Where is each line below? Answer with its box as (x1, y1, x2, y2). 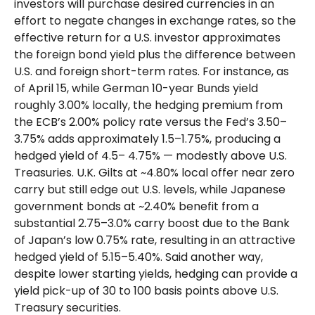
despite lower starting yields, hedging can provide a (14, 265, 297, 282)
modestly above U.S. (173, 147, 287, 164)
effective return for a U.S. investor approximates (14, 29, 281, 46)
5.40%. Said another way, (128, 248, 263, 265)
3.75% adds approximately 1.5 (14, 130, 174, 147)
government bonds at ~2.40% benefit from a (14, 198, 259, 214)
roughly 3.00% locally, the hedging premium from (14, 96, 283, 113)
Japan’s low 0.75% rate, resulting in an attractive (28, 231, 295, 248)
